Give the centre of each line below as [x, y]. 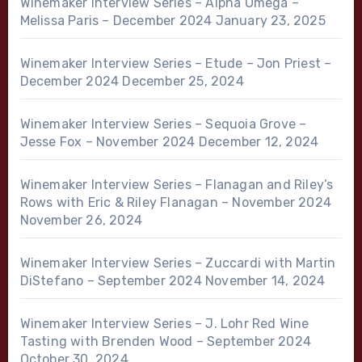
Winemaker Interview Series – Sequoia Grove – [163, 124]
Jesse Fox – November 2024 [107, 141]
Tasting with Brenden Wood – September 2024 [165, 341]
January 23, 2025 [270, 20]
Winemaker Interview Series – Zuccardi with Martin [178, 263]
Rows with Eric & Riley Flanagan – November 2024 [175, 202]
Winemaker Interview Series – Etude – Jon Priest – [176, 63]
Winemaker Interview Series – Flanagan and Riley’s [177, 184]
